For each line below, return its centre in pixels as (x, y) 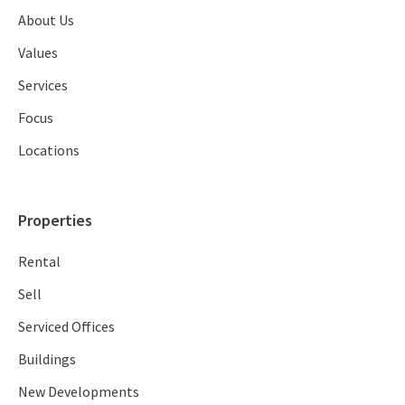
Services (43, 85)
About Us (46, 19)
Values (38, 52)
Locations (49, 150)
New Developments (79, 391)
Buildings (47, 358)
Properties (55, 220)
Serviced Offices (66, 326)
